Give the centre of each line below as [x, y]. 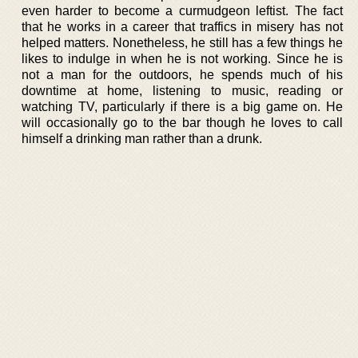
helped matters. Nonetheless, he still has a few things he [182, 43]
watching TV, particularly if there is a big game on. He [182, 107]
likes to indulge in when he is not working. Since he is [182, 59]
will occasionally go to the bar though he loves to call [182, 123]
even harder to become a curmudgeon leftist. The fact [182, 11]
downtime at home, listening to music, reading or [182, 91]
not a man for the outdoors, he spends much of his [182, 75]
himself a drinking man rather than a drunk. [142, 139]
